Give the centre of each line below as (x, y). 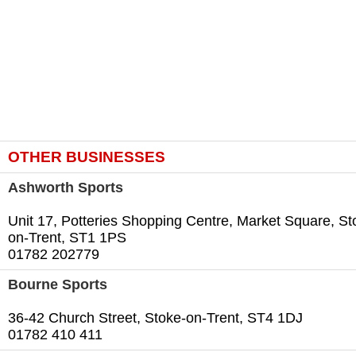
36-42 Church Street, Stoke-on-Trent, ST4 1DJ (155, 318)
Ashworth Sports (66, 188)
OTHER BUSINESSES (87, 157)
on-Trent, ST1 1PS (67, 238)
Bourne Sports (58, 285)
